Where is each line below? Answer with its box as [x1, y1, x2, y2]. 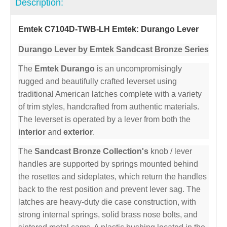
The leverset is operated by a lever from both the [18, 115, 191, 124]
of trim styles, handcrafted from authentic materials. [18, 102, 199, 111]
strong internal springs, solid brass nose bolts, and [18, 210, 198, 219]
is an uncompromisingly [95, 64, 182, 73]
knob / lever [148, 146, 192, 156]
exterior [63, 127, 93, 136]
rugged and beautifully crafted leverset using [18, 77, 177, 86]
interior [18, 127, 46, 136]
